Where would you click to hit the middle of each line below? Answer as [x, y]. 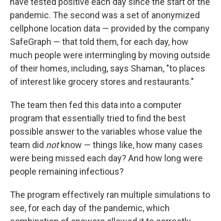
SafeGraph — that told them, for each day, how [99, 42]
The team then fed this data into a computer [96, 105]
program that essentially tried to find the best [98, 118]
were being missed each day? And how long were [106, 158]
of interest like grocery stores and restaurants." [102, 82]
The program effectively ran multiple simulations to [110, 195]
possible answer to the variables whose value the [106, 131]
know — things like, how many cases [132, 145]
